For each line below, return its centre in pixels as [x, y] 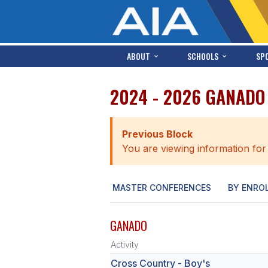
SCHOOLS [203, 56]
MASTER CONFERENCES [162, 188]
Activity [125, 244]
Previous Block [157, 134]
